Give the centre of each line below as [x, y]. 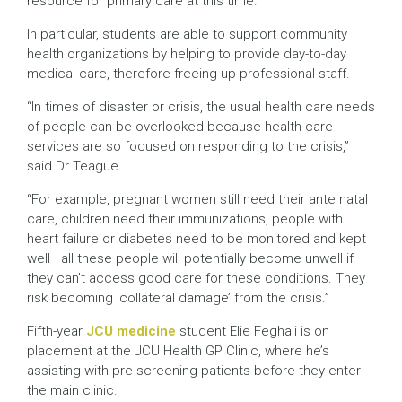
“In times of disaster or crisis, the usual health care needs [201, 106]
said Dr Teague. [74, 166]
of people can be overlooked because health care [180, 126]
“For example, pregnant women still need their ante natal [197, 199]
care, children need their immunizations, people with [185, 218]
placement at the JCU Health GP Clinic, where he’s [178, 350]
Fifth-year [57, 331]
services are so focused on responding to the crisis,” [188, 146]
